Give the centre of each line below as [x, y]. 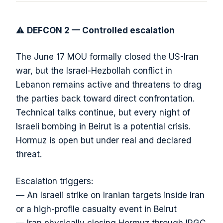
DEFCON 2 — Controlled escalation [101, 30]
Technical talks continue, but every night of [103, 113]
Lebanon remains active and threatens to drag [109, 85]
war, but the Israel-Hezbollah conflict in [94, 71]
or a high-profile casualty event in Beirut [96, 209]
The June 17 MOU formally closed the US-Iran [107, 57]
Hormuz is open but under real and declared [104, 141]
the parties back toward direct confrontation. [105, 99]
